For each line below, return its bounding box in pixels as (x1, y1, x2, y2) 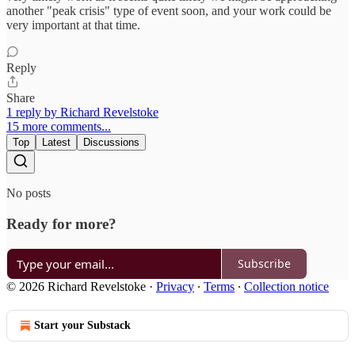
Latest (42, 136, 71, 149)
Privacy (156, 279, 194, 293)
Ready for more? (6, 216, 116, 233)
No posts (6, 186, 51, 200)
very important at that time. (6, 18, 140, 32)
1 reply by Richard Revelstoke (6, 105, 158, 120)
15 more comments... (6, 120, 111, 134)
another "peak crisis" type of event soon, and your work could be (6, 4, 331, 18)
